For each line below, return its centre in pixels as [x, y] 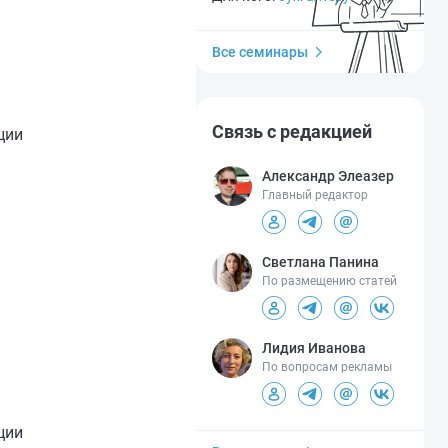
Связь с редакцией [292, 131]
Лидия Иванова [314, 348]
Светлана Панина [320, 262]
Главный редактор [315, 195]
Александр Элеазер [328, 176]
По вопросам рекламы [327, 367]
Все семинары [260, 52]
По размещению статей [329, 281]
